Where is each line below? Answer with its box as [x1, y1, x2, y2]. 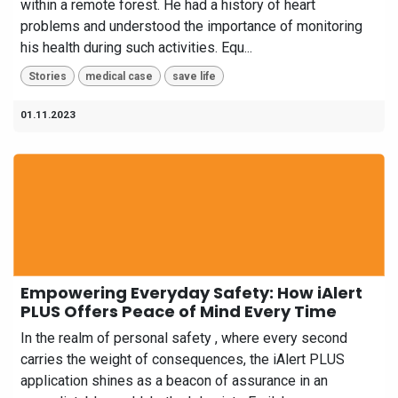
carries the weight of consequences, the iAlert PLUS [20, 350, 345, 368]
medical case [85, 69, 154, 83]
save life [171, 69, 216, 83]
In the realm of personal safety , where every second [20, 329, 347, 346]
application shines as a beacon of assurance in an [20, 371, 328, 389]
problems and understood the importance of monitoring [20, 18, 362, 36]
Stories [28, 69, 67, 83]
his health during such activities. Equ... [20, 39, 252, 57]
